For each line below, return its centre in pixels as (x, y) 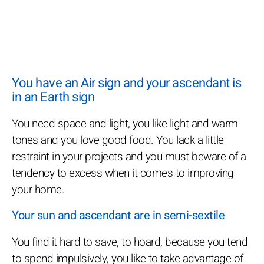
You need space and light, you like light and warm (125, 124)
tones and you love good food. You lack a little (118, 141)
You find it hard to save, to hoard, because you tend (130, 242)
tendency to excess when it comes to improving (123, 174)
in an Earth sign (53, 98)
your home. (38, 190)
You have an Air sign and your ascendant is (126, 83)
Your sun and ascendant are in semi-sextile (118, 216)
